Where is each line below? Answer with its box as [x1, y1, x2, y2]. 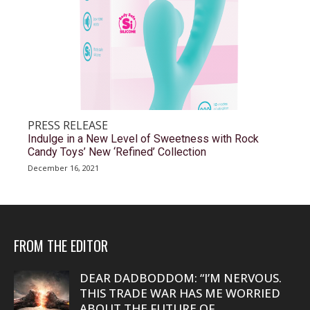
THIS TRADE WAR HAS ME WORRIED [80, 285, 280, 301]
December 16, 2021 [28, 163, 99, 173]
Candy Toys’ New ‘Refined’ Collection [28, 145, 206, 158]
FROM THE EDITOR [14, 235, 108, 256]
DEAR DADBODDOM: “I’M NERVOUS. [80, 270, 282, 286]
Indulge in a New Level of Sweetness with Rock [28, 132, 259, 145]
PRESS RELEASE [28, 118, 108, 133]
